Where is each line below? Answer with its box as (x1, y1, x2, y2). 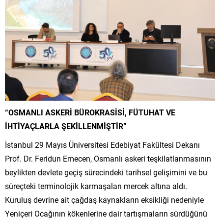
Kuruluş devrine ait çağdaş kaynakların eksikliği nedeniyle (5, 194, 204, 205)
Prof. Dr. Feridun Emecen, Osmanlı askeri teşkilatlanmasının (5, 153, 211, 164)
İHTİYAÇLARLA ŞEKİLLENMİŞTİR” (5, 120, 127, 131)
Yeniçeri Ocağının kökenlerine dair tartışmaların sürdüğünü (5, 208, 207, 219)
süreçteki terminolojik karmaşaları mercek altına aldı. (5, 180, 187, 191)
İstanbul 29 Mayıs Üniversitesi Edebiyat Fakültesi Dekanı (5, 139, 200, 150)
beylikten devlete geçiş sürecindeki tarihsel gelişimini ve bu (5, 166, 207, 177)
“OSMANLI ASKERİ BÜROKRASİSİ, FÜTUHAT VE (5, 107, 175, 117)
